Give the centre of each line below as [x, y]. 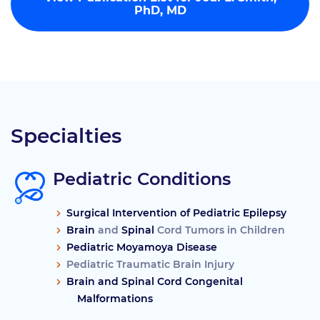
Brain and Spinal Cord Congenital [155, 282]
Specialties [66, 136]
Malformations [115, 299]
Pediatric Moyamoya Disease [142, 247]
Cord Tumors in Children [220, 230]
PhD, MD [160, 11]
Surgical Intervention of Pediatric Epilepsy [176, 213]
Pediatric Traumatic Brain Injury [150, 265]
